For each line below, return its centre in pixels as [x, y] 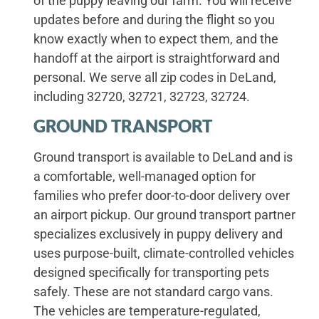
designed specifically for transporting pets [151, 273]
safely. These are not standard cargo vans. [153, 292]
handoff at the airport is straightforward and [156, 58]
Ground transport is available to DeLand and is [163, 157]
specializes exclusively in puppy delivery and [158, 234]
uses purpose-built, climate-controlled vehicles [163, 253]
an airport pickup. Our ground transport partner [164, 215]
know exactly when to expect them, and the [156, 38]
